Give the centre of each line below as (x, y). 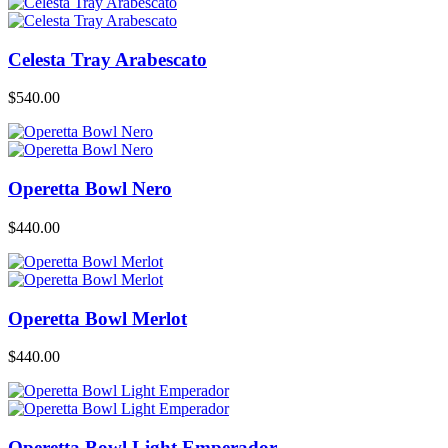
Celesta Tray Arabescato (107, 59)
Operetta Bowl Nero (90, 189)
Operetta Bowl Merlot (97, 318)
